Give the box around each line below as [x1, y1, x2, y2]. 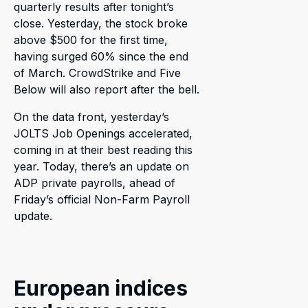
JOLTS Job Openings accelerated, [14, 126, 192, 141]
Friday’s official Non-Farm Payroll [14, 192, 190, 207]
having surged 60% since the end [14, 49, 188, 64]
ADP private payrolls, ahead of [14, 176, 175, 190]
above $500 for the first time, [14, 33, 168, 47]
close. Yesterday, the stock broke [14, 16, 188, 31]
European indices [14, 276, 188, 301]
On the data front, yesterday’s [14, 110, 169, 124]
